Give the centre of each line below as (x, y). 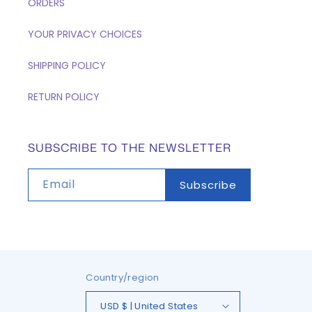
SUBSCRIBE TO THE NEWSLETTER (130, 148)
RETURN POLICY (64, 97)
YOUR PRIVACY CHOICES (85, 34)
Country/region (123, 278)
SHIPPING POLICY (67, 65)
